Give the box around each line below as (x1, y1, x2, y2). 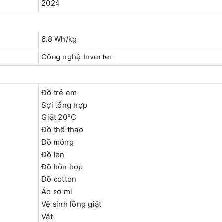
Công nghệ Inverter (41, 52, 112, 62)
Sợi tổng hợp (41, 100, 87, 110)
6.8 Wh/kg (41, 34, 77, 44)
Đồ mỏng (41, 137, 74, 147)
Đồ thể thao (41, 125, 83, 135)
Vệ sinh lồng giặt (41, 199, 102, 209)
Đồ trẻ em (41, 88, 77, 98)
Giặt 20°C (41, 112, 77, 122)
